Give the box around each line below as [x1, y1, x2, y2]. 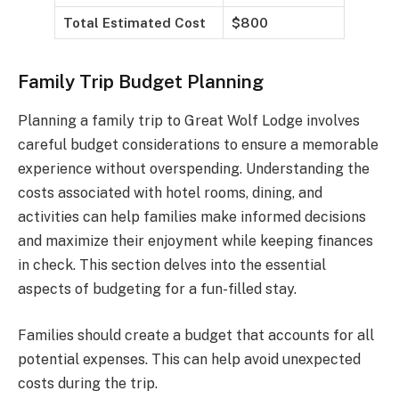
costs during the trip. [18, 374, 158, 392]
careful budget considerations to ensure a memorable [18, 136, 379, 154]
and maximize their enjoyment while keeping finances [18, 232, 373, 250]
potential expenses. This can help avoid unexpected [18, 350, 361, 368]
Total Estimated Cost [63, 14, 206, 30]
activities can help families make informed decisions [18, 208, 366, 226]
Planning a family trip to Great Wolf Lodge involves [18, 112, 360, 130]
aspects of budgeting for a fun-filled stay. [18, 281, 297, 298]
